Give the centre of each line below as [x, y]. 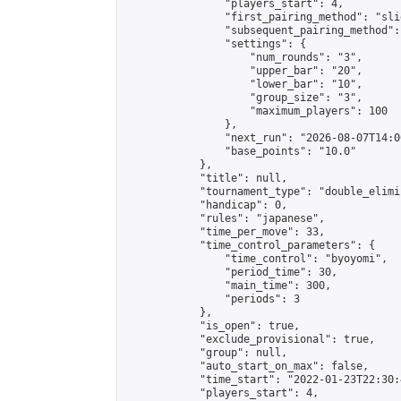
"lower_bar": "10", [243, 84]
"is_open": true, [212, 326]
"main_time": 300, [228, 286]
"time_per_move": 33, [225, 232]
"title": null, [206, 178]
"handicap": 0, [206, 205]
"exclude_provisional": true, [250, 339]
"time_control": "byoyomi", [256, 259]
